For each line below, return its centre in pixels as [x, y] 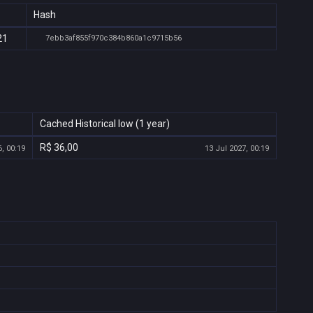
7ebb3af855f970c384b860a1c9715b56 [113, 38]
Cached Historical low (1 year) [105, 124]
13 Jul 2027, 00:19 [236, 148]
